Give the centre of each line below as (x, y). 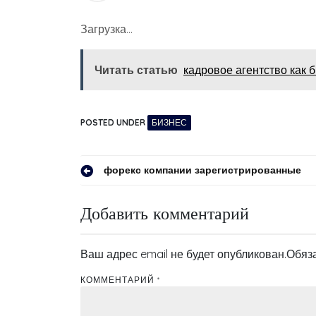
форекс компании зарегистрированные (202, 170)
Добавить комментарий (165, 213)
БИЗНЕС (169, 122)
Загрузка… (107, 29)
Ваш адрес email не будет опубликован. (183, 254)
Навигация (131, 176)
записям (119, 229)
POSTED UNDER (114, 122)
